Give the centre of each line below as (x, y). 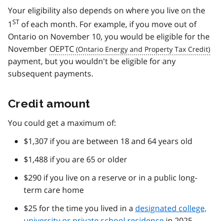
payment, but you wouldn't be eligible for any (92, 61)
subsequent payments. (51, 73)
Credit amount (49, 103)
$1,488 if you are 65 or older (75, 159)
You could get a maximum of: (62, 123)
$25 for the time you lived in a (79, 208)
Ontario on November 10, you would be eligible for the (109, 36)
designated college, (171, 208)
